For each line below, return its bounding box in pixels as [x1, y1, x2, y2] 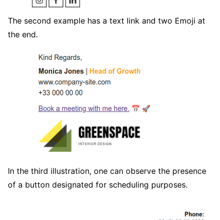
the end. [8, 29, 38, 40]
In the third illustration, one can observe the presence [8, 166, 206, 176]
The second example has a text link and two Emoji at [8, 16, 205, 26]
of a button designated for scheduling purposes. [8, 180, 188, 190]
